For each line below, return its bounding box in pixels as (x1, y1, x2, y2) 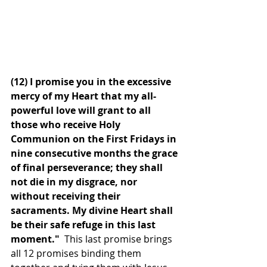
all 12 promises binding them (11, 246, 144, 260)
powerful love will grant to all (11, 103, 153, 117)
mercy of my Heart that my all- (11, 89, 156, 103)
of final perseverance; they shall (11, 160, 165, 174)
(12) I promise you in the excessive (11, 74, 173, 88)
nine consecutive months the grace (11, 146, 180, 160)
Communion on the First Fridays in (11, 132, 179, 145)
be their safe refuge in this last (11, 218, 158, 231)
